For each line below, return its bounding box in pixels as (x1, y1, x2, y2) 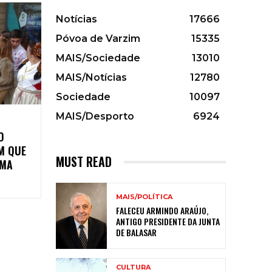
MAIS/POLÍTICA (116, 192, 172, 202)
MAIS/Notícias (56, 72, 127, 84)
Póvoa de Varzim (56, 33, 140, 45)
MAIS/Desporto (56, 110, 134, 123)
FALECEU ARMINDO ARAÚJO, (116, 204, 208, 217)
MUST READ (56, 152, 112, 171)
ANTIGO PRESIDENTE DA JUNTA (116, 215, 220, 228)
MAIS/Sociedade (56, 52, 140, 64)
